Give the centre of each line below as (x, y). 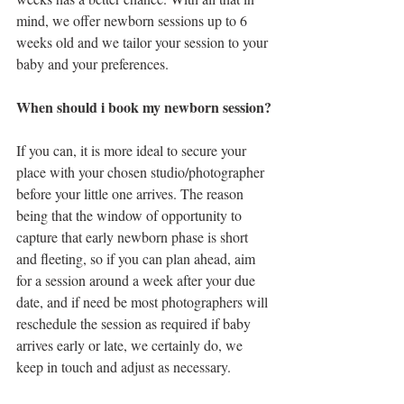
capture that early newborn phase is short (134, 237)
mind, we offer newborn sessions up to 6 (133, 20)
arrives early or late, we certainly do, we (131, 345)
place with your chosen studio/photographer (142, 172)
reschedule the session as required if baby (135, 323)
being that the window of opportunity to (131, 215)
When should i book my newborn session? (144, 107)
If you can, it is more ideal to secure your (133, 150)
